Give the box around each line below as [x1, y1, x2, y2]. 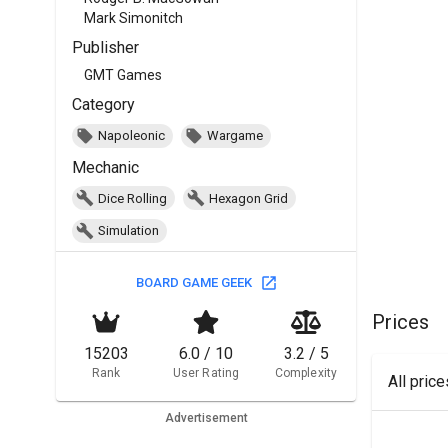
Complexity [275, 365, 337, 380]
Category [72, 95, 135, 115]
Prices [372, 310, 429, 334]
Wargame [207, 128, 263, 144]
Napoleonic [98, 128, 165, 144]
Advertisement [164, 410, 248, 425]
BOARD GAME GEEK [136, 274, 252, 290]
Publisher [72, 37, 139, 57]
